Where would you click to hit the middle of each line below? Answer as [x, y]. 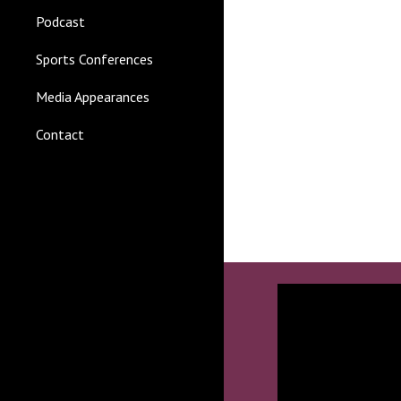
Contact [60, 134]
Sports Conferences [94, 59]
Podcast [60, 21]
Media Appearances [93, 97]
